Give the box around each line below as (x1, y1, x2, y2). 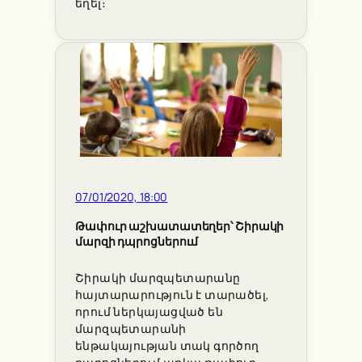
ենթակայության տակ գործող (75, 339, 259, 354)
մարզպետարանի (75, 322, 187, 337)
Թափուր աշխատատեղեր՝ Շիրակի (75, 218, 284, 234)
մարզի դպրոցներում (75, 234, 199, 249)
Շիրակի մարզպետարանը (75, 271, 241, 286)
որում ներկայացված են (75, 305, 223, 320)
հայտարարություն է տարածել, (75, 288, 270, 303)
